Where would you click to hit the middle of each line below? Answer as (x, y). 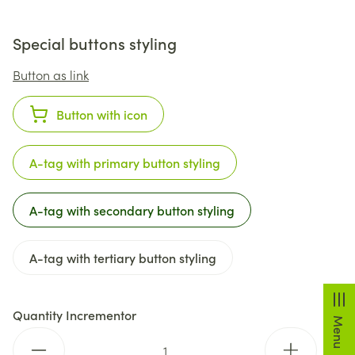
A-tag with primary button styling (125, 162)
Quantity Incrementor (74, 315)
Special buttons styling (95, 43)
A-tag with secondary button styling (132, 210)
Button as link (51, 74)
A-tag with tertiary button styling (123, 258)
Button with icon (102, 114)
